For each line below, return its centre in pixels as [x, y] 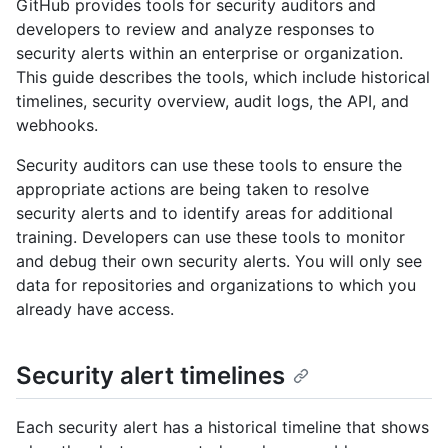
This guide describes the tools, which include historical [223, 77]
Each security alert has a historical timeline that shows [222, 427]
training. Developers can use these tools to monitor [210, 237]
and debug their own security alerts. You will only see [219, 261]
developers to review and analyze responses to [195, 29]
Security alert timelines [150, 376]
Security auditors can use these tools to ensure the [209, 165]
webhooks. [57, 125]
